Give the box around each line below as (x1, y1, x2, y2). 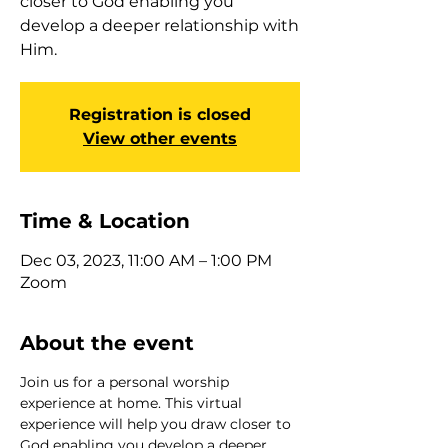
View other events (83, 128, 237, 148)
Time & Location (20, 208, 190, 233)
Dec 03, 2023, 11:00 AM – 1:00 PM (20, 250, 272, 270)
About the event (20, 330, 194, 355)
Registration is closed (69, 104, 251, 124)
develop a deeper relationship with (20, 15, 299, 35)
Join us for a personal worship (20, 372, 233, 391)
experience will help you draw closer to (20, 414, 295, 433)
